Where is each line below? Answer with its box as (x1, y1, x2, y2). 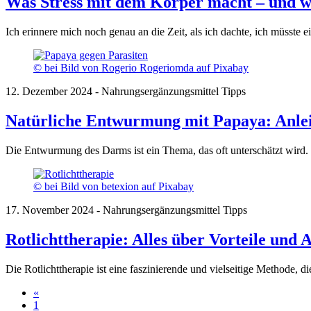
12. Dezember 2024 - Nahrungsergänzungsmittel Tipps (6, 85, 246, 98)
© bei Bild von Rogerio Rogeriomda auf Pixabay (33, 62, 249, 74)
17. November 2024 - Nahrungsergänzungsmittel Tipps (6, 204, 247, 217)
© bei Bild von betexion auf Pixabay (33, 180, 194, 193)
